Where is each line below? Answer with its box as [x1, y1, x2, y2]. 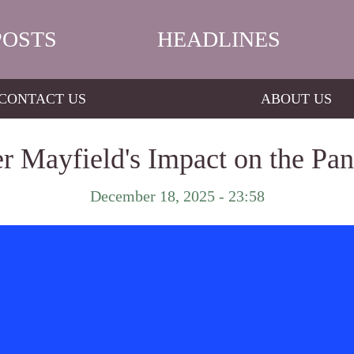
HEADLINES [157, 27, 281, 51]
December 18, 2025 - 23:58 [89, 187, 265, 205]
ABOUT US [260, 90, 332, 107]
